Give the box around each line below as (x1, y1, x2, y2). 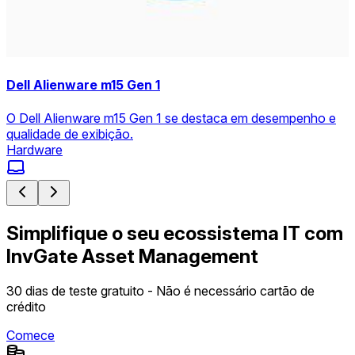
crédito (6, 299, 46, 315)
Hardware (6, 141, 63, 158)
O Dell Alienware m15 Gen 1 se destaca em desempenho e (6, 109, 336, 126)
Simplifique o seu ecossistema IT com (6, 221, 343, 245)
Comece (6, 327, 55, 344)
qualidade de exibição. (6, 125, 133, 142)
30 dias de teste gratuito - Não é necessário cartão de (6, 283, 315, 300)
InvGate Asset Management (6, 244, 258, 268)
